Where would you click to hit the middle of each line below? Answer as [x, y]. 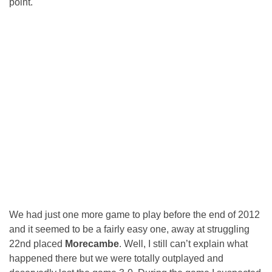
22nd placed [37, 244]
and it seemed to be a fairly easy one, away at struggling [129, 229]
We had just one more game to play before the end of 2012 [134, 215]
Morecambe [92, 244]
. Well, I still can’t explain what [183, 244]
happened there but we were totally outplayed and [116, 259]
